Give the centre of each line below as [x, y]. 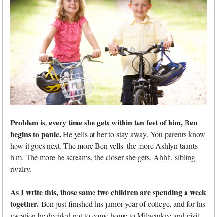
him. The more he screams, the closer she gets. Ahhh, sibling [103, 157]
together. [24, 204]
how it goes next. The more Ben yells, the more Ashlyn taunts [104, 146]
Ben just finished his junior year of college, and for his [122, 204]
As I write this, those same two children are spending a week [108, 192]
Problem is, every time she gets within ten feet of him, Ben [104, 123]
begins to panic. [37, 134]
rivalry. [21, 169]
